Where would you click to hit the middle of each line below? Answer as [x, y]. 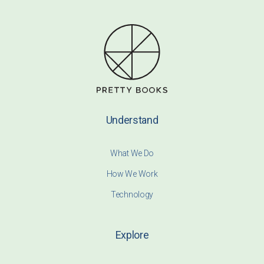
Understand [132, 120]
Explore [132, 235]
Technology [132, 195]
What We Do [132, 154]
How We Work [132, 174]
